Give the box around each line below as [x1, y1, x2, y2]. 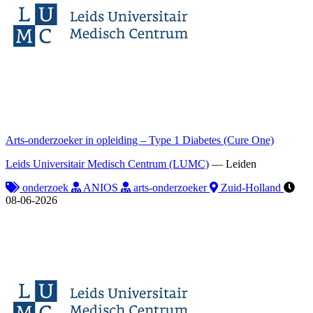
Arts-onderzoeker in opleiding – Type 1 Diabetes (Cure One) [6, 133, 274, 146]
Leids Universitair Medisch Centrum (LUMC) [6, 157, 209, 170]
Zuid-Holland [218, 181, 284, 194]
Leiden [226, 157, 256, 170]
